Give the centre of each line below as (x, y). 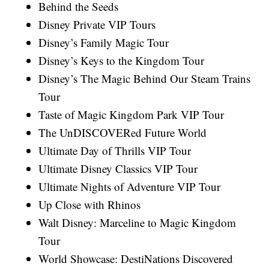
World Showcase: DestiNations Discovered (136, 259)
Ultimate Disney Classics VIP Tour (118, 169)
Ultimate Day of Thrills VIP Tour (115, 151)
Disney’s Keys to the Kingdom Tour (122, 61)
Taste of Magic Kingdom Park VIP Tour (131, 115)
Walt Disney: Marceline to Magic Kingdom (138, 223)
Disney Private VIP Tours (97, 25)
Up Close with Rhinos (90, 205)
